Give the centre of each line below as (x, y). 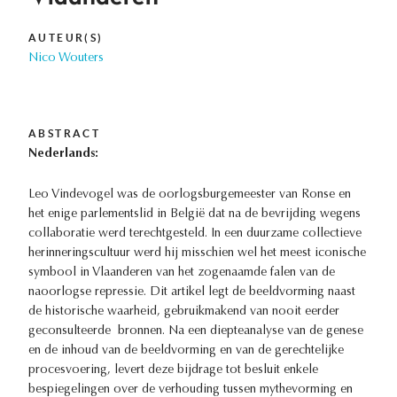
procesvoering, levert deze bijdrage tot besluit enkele (173, 371)
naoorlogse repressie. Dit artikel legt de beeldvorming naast (192, 293)
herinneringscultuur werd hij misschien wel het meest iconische (197, 254)
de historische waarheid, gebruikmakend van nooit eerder (184, 312)
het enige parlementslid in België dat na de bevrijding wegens (195, 215)
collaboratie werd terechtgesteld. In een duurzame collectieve (195, 234)
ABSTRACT (65, 134)
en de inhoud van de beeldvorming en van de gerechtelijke (186, 351)
